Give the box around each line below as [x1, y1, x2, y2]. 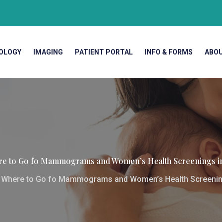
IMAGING [33, 48, 63, 56]
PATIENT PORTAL [75, 48, 133, 56]
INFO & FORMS [145, 48, 193, 56]
